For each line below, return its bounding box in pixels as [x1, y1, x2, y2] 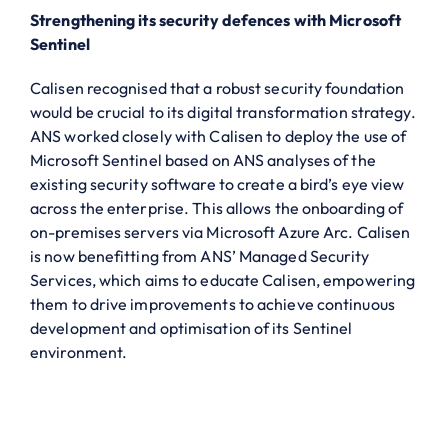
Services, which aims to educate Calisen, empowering [30, 269, 416, 290]
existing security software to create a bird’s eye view [30, 173, 405, 194]
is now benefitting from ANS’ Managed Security [30, 245, 370, 266]
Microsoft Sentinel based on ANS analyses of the [30, 149, 376, 170]
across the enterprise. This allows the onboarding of [30, 197, 404, 218]
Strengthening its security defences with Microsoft [30, 9, 402, 30]
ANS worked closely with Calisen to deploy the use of [30, 125, 407, 146]
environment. [30, 341, 128, 362]
